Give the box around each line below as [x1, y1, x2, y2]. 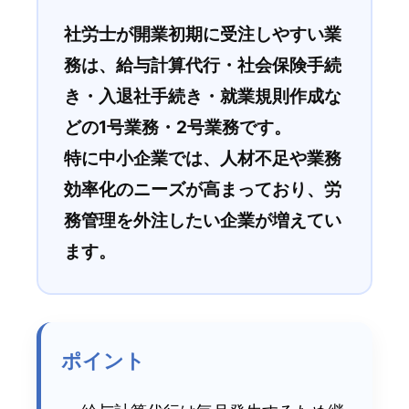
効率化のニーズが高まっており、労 [64, 179, 341, 201]
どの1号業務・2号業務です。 [64, 117, 291, 139]
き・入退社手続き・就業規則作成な [64, 86, 341, 108]
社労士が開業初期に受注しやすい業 [64, 24, 341, 46]
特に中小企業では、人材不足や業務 [64, 148, 341, 170]
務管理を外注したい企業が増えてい [64, 210, 341, 232]
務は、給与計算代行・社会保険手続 [64, 55, 341, 77]
